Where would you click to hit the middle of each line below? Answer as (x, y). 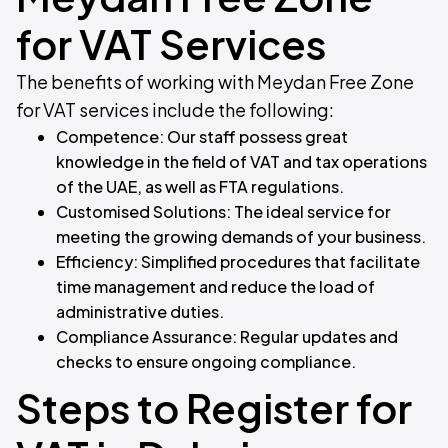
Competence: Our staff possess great (202, 137)
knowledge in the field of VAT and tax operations (241, 162)
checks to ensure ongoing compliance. (206, 362)
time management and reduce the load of (215, 287)
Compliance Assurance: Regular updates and (227, 337)
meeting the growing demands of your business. (241, 237)
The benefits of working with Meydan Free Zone (215, 82)
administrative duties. (140, 312)
